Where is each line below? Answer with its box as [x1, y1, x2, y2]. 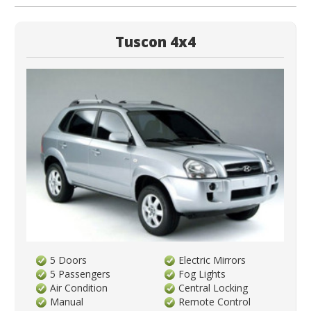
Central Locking [178, 281, 249, 295]
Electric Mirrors [178, 253, 246, 267]
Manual [50, 295, 84, 309]
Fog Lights [178, 267, 226, 281]
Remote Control [178, 295, 251, 309]
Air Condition [50, 281, 108, 295]
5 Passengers [50, 267, 111, 281]
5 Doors [50, 253, 87, 267]
